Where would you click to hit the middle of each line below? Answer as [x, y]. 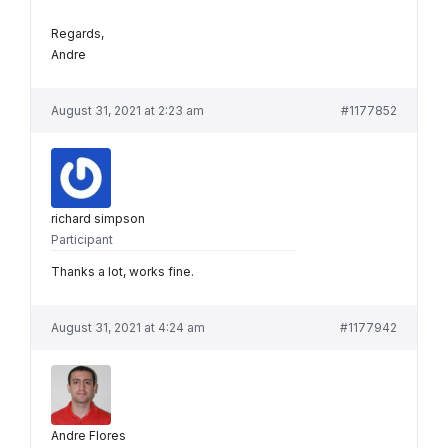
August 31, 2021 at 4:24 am [128, 328]
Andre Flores [88, 436]
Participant [82, 240]
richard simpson [98, 219]
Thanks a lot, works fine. [122, 272]
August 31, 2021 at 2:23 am [127, 111]
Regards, [77, 34]
